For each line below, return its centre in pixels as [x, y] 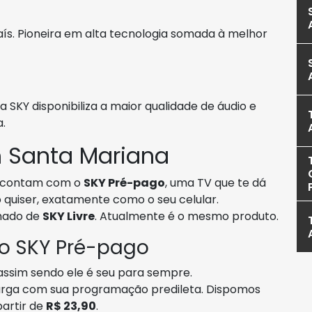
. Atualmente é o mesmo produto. [187, 216]
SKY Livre [69, 216]
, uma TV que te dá [216, 183]
